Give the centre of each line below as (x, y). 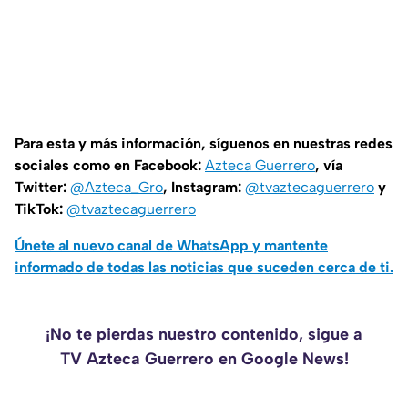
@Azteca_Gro (117, 188)
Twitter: (42, 188)
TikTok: (41, 209)
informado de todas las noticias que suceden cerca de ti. (204, 268)
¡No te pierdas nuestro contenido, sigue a (204, 335)
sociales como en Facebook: (110, 166)
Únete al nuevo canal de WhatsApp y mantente (171, 246)
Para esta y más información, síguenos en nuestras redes (204, 144)
